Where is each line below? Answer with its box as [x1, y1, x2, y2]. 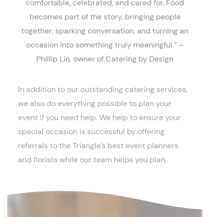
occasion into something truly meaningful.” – [26, 40, 184, 50]
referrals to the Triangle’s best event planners [18, 140, 178, 151]
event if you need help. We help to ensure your [18, 112, 181, 123]
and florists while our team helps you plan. [18, 155, 167, 165]
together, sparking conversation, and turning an [21, 26, 188, 36]
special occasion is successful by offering [18, 126, 165, 137]
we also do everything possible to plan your [18, 98, 171, 108]
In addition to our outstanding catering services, [18, 84, 187, 94]
